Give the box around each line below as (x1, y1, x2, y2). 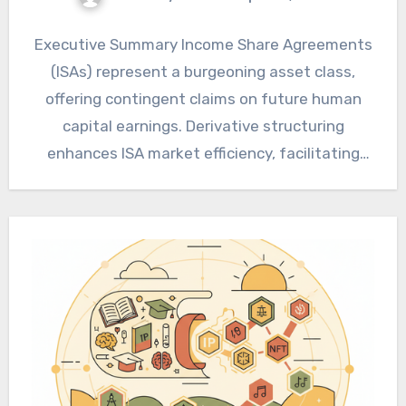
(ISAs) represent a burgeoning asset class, (51, 63, 355, 82)
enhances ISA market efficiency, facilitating (46, 144, 360, 163)
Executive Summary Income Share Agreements (34, 35, 372, 54)
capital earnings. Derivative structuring (62, 117, 344, 136)
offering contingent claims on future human (44, 90, 362, 109)
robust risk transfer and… (111, 171, 295, 190)
